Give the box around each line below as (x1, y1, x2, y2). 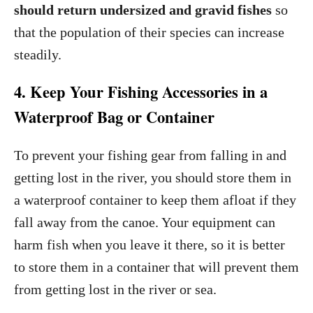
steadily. (14, 47, 61, 62)
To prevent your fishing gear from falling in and (14, 147, 286, 163)
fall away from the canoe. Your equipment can (14, 214, 275, 230)
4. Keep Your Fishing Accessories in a (14, 80, 268, 103)
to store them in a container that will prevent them (14, 259, 299, 275)
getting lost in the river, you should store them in (14, 170, 291, 185)
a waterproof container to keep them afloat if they (14, 192, 296, 208)
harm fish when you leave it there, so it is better (14, 237, 285, 252)
